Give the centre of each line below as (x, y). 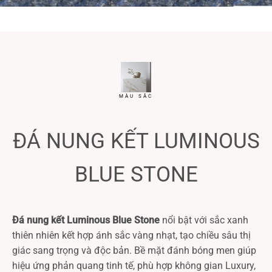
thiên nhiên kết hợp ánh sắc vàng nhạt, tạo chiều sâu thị (131, 236)
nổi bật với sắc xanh (204, 220)
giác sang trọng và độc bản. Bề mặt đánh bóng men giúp (134, 251)
